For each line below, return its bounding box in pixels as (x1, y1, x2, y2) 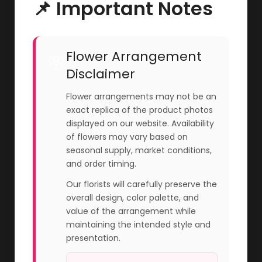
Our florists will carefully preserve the (66, 178, 217, 190)
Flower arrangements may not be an (66, 90, 216, 102)
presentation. (66, 232, 120, 244)
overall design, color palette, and (66, 191, 199, 204)
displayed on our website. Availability (66, 117, 214, 129)
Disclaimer (66, 64, 135, 83)
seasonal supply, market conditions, (66, 144, 212, 156)
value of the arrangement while (66, 205, 196, 217)
